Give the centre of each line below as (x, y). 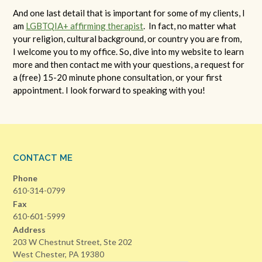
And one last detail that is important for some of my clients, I (129, 13)
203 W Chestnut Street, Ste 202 (73, 242)
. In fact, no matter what (190, 25)
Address (29, 230)
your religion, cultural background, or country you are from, (127, 38)
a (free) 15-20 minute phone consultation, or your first (118, 77)
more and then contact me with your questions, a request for (129, 64)
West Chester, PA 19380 (58, 254)
